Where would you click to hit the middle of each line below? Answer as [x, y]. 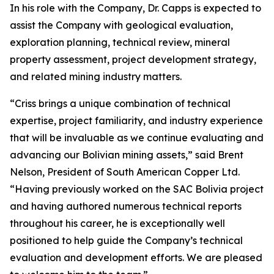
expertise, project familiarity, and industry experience [136, 120]
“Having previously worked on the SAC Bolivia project [137, 189]
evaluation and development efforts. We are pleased [136, 257]
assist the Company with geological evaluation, [121, 25]
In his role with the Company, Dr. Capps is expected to [135, 8]
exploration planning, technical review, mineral [120, 42]
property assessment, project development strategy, [133, 59]
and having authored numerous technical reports [126, 206]
